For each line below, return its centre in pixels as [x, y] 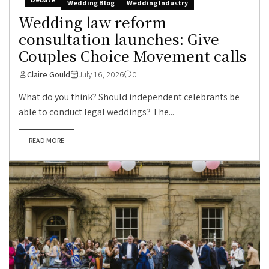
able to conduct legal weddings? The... [96, 112]
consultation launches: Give [119, 38]
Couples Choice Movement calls [133, 55]
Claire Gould [49, 74]
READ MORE [47, 140]
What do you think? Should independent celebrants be [129, 97]
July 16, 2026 [101, 74]
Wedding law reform [92, 22]
